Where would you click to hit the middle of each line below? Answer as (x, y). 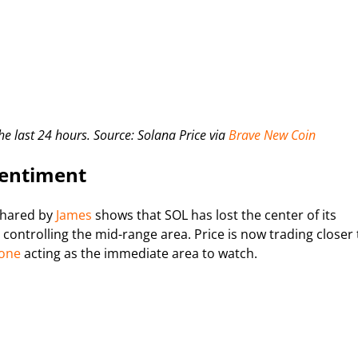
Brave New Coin (272, 135)
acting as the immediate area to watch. (139, 253)
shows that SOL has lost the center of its (214, 215)
